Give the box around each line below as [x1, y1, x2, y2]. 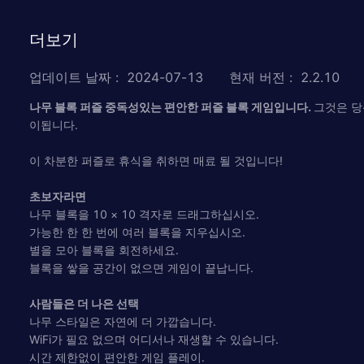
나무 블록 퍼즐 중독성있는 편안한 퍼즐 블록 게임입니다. [29, 99, 314, 114]
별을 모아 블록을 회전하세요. [29, 242, 179, 257]
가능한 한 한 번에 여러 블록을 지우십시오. [29, 224, 245, 239]
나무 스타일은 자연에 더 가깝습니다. [29, 314, 216, 328]
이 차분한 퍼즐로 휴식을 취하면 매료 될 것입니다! [29, 153, 283, 167]
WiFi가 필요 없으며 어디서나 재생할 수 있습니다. [29, 331, 279, 346]
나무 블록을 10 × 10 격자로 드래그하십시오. [29, 206, 259, 221]
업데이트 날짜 [29, 68, 111, 85]
